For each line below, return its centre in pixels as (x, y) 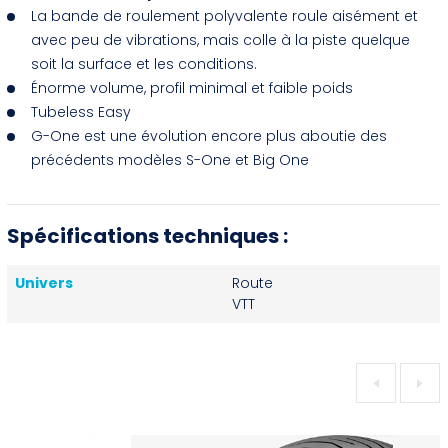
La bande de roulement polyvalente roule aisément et (225, 16)
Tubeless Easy (81, 112)
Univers (44, 283)
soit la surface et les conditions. (144, 64)
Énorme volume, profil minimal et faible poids (192, 88)
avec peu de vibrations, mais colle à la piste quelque (221, 40)
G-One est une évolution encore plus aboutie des (209, 136)
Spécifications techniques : (148, 236)
